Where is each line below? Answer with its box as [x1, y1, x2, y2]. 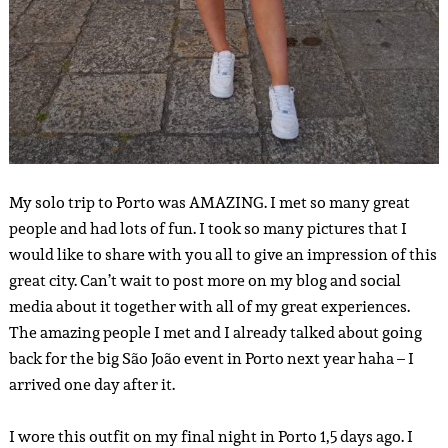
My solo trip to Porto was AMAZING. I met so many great [8, 190, 410, 216]
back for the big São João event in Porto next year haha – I [8, 346, 414, 372]
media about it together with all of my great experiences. [8, 294, 410, 320]
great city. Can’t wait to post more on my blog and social [8, 268, 401, 294]
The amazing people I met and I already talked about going [8, 320, 422, 346]
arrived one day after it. [8, 372, 175, 398]
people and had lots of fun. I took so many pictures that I [8, 216, 407, 242]
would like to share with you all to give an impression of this [8, 242, 437, 268]
